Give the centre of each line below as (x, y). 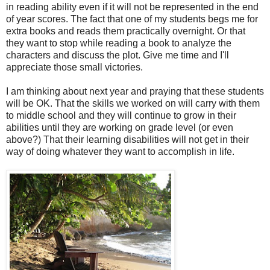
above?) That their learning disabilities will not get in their (127, 139)
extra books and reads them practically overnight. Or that (126, 31)
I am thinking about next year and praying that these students (135, 91)
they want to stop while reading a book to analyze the (119, 43)
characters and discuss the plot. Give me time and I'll (118, 55)
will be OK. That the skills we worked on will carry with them (133, 103)
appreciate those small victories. (74, 67)
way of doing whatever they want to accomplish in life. (120, 151)
